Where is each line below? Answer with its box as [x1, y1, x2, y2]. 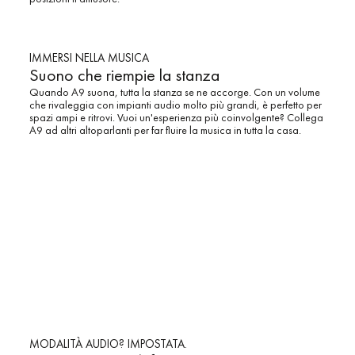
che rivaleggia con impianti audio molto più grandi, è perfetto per [29, 97, 322, 113]
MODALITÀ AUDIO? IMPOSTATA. [29, 335, 187, 352]
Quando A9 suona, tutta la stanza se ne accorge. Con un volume [29, 85, 320, 100]
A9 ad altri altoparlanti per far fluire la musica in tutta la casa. [29, 123, 301, 138]
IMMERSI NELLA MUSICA [29, 50, 149, 67]
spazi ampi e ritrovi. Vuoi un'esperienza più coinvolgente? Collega [29, 110, 323, 125]
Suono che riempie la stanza [29, 63, 220, 87]
